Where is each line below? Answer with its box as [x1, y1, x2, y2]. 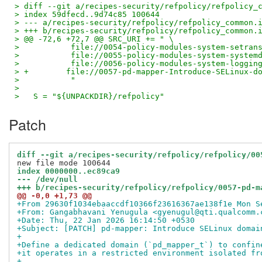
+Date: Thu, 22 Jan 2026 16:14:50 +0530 [17, 216, 195, 225]
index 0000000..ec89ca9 [17, 167, 120, 176]
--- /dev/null [17, 175, 78, 184]
